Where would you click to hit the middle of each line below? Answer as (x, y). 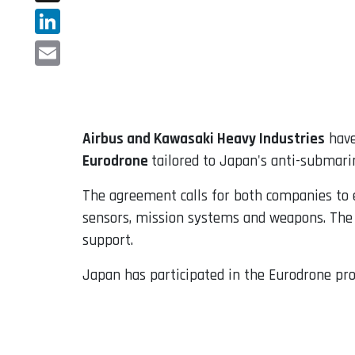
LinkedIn (61, 47)
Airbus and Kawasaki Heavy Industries (204, 139)
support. (108, 241)
